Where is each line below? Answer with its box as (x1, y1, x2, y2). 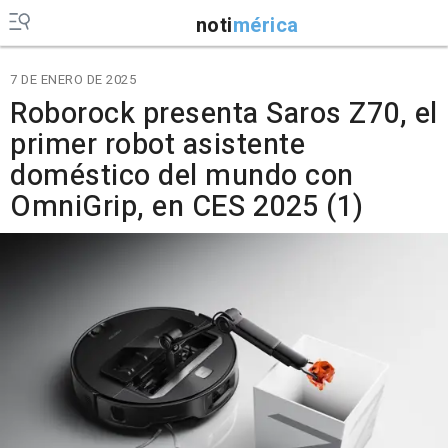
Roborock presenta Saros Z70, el (10, 93, 438, 135)
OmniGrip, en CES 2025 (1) (10, 186, 364, 228)
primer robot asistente (10, 124, 305, 166)
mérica (232, 10, 299, 40)
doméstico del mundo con (10, 155, 354, 197)
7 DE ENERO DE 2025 (10, 70, 136, 89)
